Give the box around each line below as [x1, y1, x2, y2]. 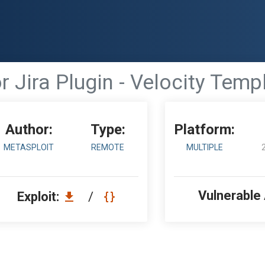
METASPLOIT [4, 143, 54, 152]
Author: [5, 121, 53, 138]
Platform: [174, 121, 235, 138]
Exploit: [17, 189, 62, 204]
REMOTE [91, 143, 125, 152]
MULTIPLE [186, 143, 223, 152]
